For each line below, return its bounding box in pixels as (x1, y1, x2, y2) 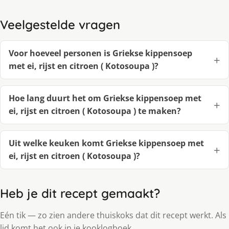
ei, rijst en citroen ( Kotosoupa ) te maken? (9, 105, 181, 117)
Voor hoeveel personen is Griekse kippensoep (9, 48, 192, 59)
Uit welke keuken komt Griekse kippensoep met (9, 138, 204, 149)
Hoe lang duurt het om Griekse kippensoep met (9, 93, 201, 104)
